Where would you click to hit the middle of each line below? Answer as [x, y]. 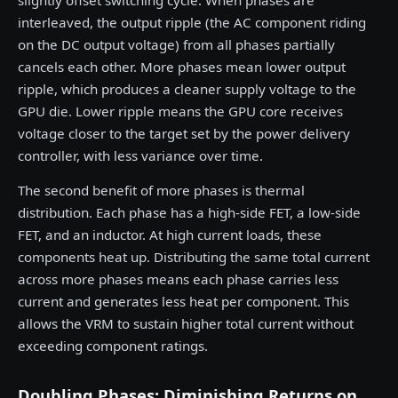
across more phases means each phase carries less [178, 279]
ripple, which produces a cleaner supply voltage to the [187, 89]
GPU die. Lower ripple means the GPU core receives [180, 111]
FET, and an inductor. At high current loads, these [170, 235]
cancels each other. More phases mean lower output [182, 67]
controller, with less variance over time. [140, 155]
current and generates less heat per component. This [183, 301]
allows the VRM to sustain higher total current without [186, 323]
